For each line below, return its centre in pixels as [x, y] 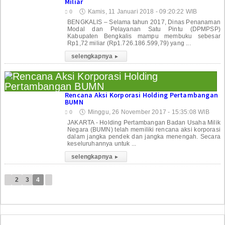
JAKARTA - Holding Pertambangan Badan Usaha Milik [144, 122]
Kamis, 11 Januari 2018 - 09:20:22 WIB [142, 11]
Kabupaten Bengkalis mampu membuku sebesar [144, 36]
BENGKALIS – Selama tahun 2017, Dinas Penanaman [144, 22]
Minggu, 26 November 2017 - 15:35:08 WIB [148, 112]
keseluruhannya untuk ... [102, 143]
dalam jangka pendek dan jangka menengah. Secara [144, 136]
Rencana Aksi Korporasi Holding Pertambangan [142, 95]
